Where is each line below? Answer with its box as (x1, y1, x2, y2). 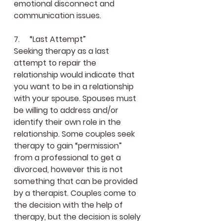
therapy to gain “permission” (14, 140, 124, 151)
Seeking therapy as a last (14, 45, 111, 57)
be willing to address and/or (14, 104, 120, 116)
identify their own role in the (14, 116, 123, 128)
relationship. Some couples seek (14, 128, 137, 140)
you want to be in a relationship (14, 80, 136, 92)
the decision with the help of (14, 199, 125, 211)
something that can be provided (14, 175, 140, 187)
